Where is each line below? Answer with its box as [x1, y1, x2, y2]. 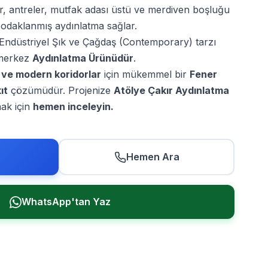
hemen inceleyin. [33, 100, 114, 112]
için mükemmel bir [101, 68, 190, 80]
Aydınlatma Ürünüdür [32, 52, 133, 64]
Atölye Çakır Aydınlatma [114, 84, 229, 96]
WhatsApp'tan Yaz [21, 196, 111, 208]
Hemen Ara [126, 151, 179, 163]
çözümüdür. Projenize [8, 84, 114, 96]
